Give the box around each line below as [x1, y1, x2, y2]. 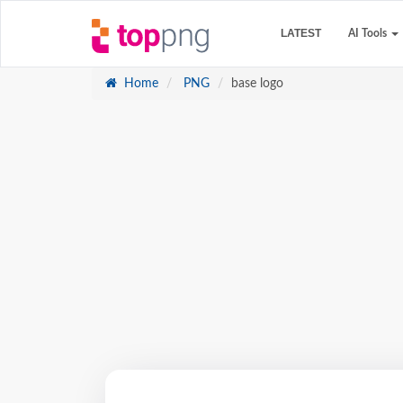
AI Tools [348, 28, 390, 39]
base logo [231, 77, 283, 90]
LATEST [281, 27, 321, 40]
